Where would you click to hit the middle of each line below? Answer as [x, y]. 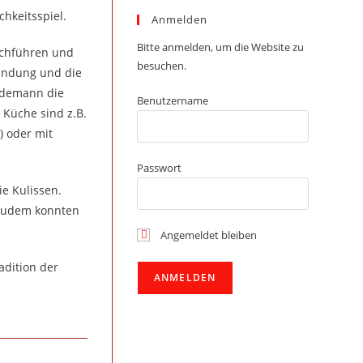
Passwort [159, 168]
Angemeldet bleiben [207, 235]
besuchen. [161, 66]
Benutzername [172, 100]
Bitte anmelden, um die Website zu [220, 47]
